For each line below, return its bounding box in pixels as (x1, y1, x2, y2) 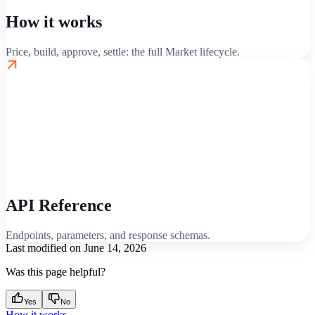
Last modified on (6, 241, 81, 254)
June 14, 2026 (84, 241, 146, 254)
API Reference (6, 195, 112, 214)
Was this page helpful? (6, 265, 105, 278)
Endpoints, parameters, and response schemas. (6, 229, 210, 241)
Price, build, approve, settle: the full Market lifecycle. (6, 45, 240, 58)
